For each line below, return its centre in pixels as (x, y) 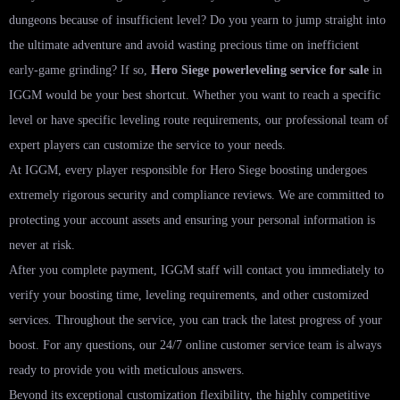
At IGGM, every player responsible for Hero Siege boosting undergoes (188, 170)
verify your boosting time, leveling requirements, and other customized (189, 295)
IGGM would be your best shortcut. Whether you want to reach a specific (195, 95)
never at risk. (42, 245)
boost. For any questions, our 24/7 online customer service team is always (195, 345)
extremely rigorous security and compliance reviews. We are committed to (196, 195)
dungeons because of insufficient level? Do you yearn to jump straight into (197, 20)
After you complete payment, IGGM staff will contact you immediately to (196, 270)
